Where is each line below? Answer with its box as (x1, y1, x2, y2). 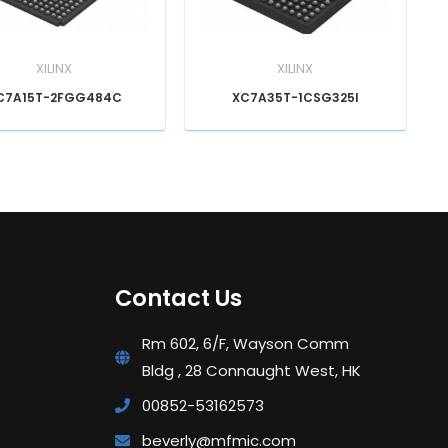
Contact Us (114, 281, 242, 314)
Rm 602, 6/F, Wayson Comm (141, 333, 349, 355)
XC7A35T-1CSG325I (231, 88, 359, 106)
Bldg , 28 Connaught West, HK (141, 360, 361, 382)
